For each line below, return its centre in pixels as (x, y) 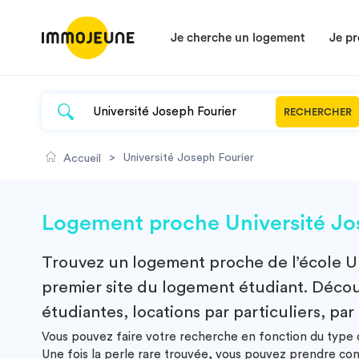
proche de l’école (275, 262)
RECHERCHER (318, 112)
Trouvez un (87, 262)
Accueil (82, 159)
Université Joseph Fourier (189, 158)
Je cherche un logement (238, 38)
